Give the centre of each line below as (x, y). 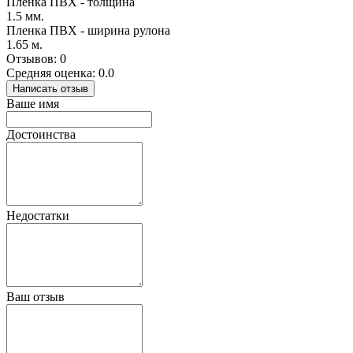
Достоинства (41, 134)
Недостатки (38, 215)
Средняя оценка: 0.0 (60, 72)
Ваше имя (33, 103)
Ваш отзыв (35, 296)
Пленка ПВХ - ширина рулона (88, 30)
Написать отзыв (50, 88)
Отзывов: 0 (36, 58)
